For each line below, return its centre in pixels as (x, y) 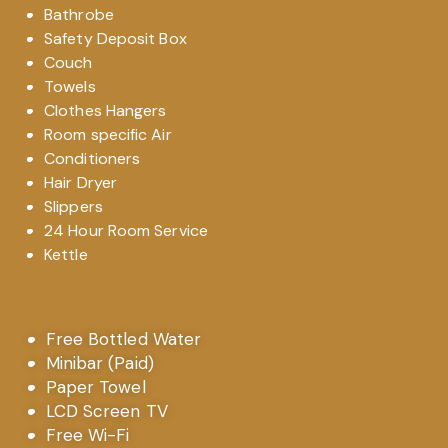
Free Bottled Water (123, 339)
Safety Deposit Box (115, 38)
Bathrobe (79, 14)
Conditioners (92, 158)
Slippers (73, 206)
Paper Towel (95, 387)
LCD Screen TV (106, 411)
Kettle (66, 254)
